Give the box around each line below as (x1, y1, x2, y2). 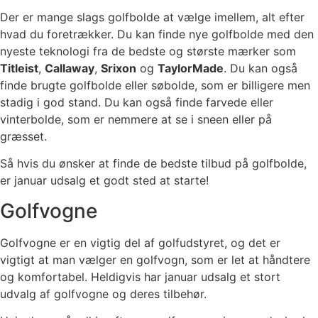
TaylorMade (158, 60, 224, 75)
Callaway (45, 60, 94, 75)
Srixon (101, 60, 136, 75)
